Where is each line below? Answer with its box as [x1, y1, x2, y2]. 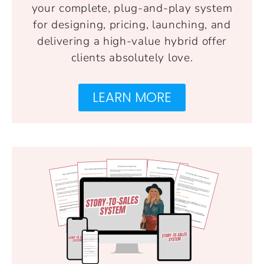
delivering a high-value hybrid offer [37, 33, 227, 49]
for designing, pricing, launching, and [33, 16, 231, 32]
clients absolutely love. [71, 49, 193, 65]
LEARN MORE [93, 87, 171, 107]
